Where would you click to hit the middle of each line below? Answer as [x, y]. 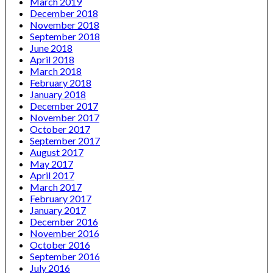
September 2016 [65, 256]
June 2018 [51, 48]
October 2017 [60, 129]
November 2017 [65, 117]
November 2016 [65, 233]
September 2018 [65, 36]
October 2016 [60, 244]
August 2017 [57, 152]
